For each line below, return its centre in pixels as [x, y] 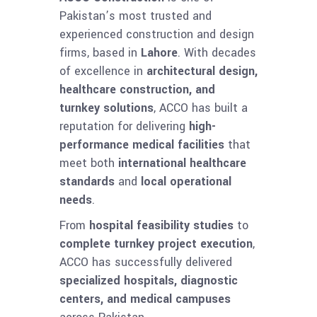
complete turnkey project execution [156, 244]
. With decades [217, 53]
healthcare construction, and [137, 90]
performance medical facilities [142, 145]
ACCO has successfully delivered [146, 263]
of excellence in [103, 71]
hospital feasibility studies [161, 226]
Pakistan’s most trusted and [136, 16]
